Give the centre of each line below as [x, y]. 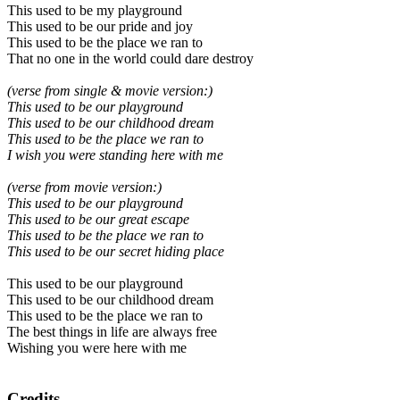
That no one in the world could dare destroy [130, 59]
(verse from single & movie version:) [110, 91]
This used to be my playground [95, 11]
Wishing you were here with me [97, 348]
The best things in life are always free [112, 332]
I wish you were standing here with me [115, 155]
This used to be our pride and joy [100, 27]
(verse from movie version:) [84, 187]
